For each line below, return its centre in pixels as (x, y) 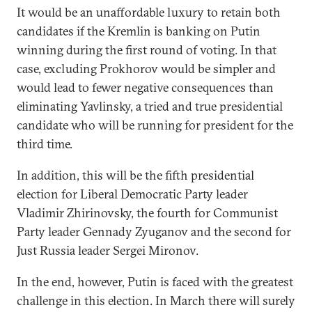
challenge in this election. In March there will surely (156, 301)
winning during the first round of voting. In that (147, 50)
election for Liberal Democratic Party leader (132, 194)
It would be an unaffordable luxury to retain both (149, 12)
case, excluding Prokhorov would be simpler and (146, 69)
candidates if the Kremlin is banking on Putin (139, 31)
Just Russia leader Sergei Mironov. (108, 250)
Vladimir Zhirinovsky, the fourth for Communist (147, 213)
